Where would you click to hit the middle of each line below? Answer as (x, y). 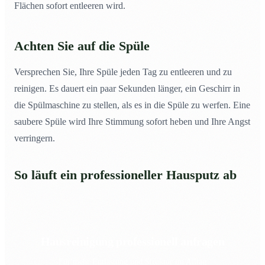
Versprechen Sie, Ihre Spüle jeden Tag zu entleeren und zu (123, 72)
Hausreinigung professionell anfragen (132, 242)
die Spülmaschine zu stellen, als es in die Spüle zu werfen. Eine (132, 105)
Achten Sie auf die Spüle (82, 46)
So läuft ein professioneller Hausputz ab (125, 175)
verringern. (35, 138)
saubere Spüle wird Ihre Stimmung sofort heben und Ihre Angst (132, 122)
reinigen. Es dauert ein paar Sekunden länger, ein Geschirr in (127, 89)
